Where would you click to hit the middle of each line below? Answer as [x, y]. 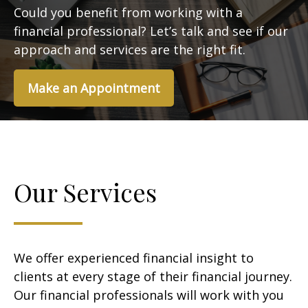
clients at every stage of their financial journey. [153, 276]
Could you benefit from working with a [128, 12]
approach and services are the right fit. [130, 49]
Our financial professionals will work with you [149, 295]
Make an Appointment [94, 88]
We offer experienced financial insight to [134, 257]
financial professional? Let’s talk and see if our [151, 31]
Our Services [85, 191]
